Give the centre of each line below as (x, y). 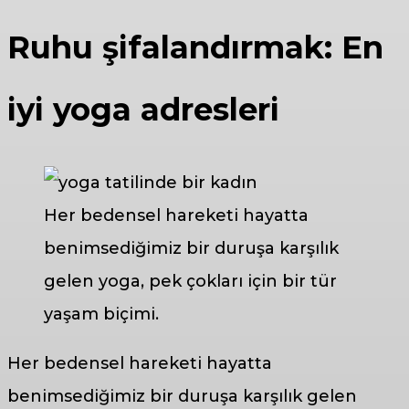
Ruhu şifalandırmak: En (195, 47)
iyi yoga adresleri (143, 109)
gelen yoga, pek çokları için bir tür (190, 281)
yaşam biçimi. (101, 314)
